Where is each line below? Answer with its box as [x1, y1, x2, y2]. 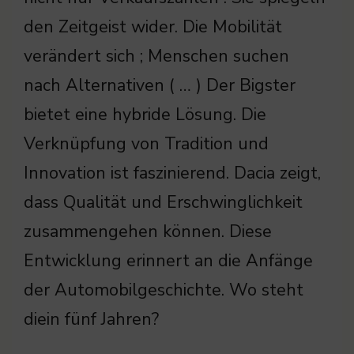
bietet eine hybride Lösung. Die [24, 103, 266, 127]
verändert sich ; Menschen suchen [24, 44, 289, 69]
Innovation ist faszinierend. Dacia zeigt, [24, 161, 321, 186]
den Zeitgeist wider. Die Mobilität [24, 15, 282, 40]
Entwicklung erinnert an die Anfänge [24, 249, 313, 273]
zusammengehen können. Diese [24, 220, 272, 244]
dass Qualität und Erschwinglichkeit [24, 190, 303, 215]
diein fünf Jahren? [24, 307, 159, 332]
